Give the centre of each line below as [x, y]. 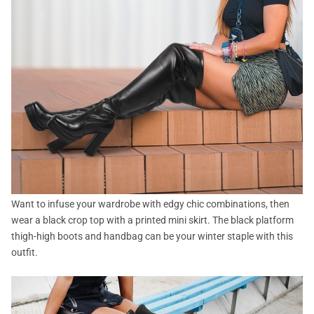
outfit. [25, 252]
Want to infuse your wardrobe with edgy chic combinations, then [150, 204]
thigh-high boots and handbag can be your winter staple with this [152, 236]
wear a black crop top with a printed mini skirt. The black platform [152, 220]
